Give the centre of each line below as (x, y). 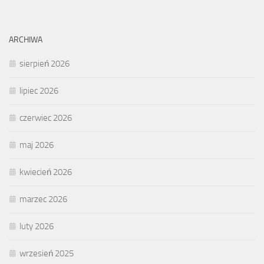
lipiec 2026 (39, 90)
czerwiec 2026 (46, 118)
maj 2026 (37, 145)
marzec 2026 (43, 199)
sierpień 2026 (44, 63)
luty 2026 (37, 226)
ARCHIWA (26, 39)
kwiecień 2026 (46, 172)
